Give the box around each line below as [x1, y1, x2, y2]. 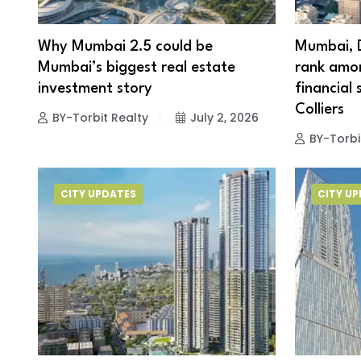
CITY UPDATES [60, 187, 136, 201]
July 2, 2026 [190, 109, 259, 126]
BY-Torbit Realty [52, 109, 148, 126]
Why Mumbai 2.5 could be [38, 39, 213, 54]
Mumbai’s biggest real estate [38, 60, 235, 75]
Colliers [294, 102, 344, 117]
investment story [38, 81, 152, 96]
